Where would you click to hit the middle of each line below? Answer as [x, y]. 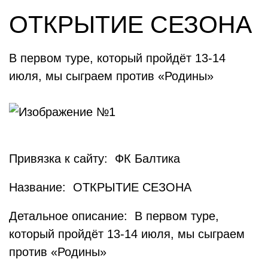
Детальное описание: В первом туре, [114, 216]
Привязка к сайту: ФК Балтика [95, 159]
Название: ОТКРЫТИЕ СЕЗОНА [100, 187]
